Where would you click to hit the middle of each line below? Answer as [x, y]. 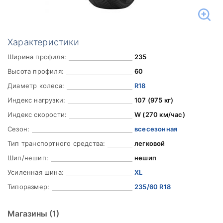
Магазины [28, 214]
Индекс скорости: [37, 114]
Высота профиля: [36, 71]
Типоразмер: [29, 187]
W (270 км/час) [160, 114]
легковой [150, 143]
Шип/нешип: [28, 158]
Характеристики [43, 42]
